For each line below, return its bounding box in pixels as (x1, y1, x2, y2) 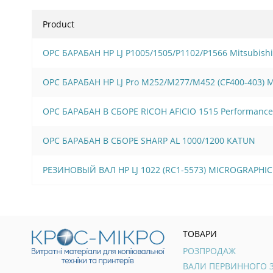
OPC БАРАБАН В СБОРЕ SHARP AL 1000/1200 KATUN (43, 134, 255, 146)
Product (43, 18, 74, 30)
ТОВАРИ (183, 227, 217, 239)
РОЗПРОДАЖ (183, 244, 236, 257)
